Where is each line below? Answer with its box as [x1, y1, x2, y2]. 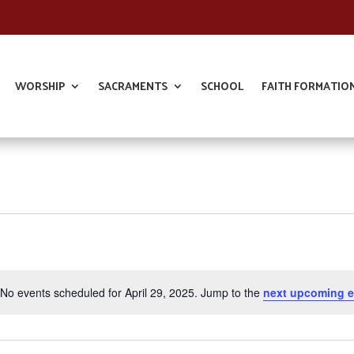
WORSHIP [14, 76, 65, 96]
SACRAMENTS [97, 76, 168, 96]
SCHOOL [200, 76, 244, 96]
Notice [179, 292, 211, 308]
